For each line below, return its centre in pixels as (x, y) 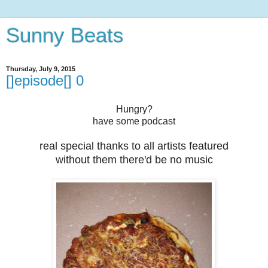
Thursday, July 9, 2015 (41, 69)
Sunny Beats (65, 35)
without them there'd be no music (134, 159)
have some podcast (134, 121)
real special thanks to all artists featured (134, 146)
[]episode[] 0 (45, 80)
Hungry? (134, 109)
